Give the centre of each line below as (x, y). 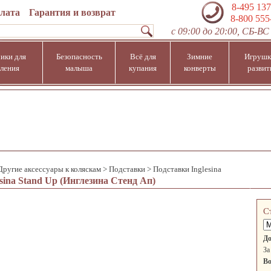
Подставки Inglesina (187, 169)
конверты (200, 68)
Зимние (200, 57)
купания (143, 68)
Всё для (143, 57)
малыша (79, 68)
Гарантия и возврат (72, 12)
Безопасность (79, 57)
